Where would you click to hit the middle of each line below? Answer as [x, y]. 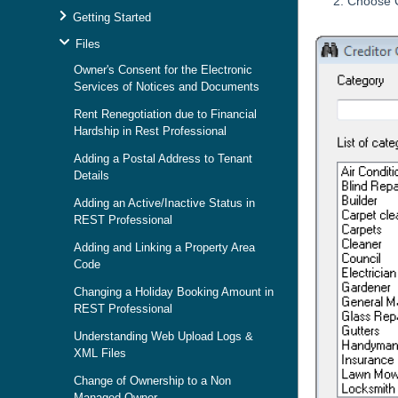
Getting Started [112, 17]
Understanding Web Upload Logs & [163, 336]
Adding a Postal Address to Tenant [163, 159]
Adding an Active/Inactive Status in [164, 203]
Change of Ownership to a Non [152, 381]
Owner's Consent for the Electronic [163, 70]
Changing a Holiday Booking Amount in [174, 292]
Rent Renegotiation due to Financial [165, 114]
